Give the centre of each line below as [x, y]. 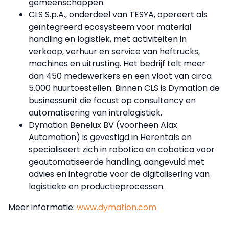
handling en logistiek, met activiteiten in [108, 39]
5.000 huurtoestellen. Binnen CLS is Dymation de [124, 88]
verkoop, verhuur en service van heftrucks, [114, 52]
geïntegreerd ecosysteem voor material [110, 27]
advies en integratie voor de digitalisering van [119, 174]
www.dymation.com [117, 208]
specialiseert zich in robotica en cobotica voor [122, 150]
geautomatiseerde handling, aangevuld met [117, 162]
